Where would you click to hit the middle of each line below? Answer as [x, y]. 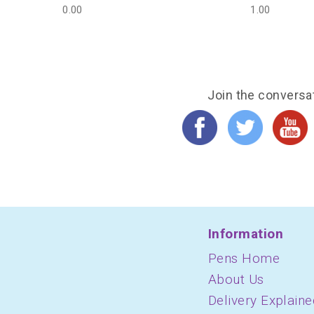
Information [246, 234]
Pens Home [244, 258]
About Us [236, 279]
